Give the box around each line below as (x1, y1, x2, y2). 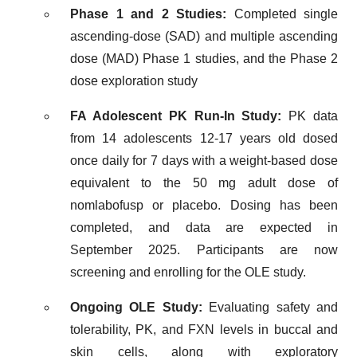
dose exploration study (70, 74, 198, 88)
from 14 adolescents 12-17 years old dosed (70, 131, 338, 145)
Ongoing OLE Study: (70, 300, 202, 314)
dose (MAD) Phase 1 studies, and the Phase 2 (70, 52, 338, 65)
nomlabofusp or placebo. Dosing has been (70, 198, 338, 212)
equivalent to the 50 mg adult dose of (70, 176, 338, 190)
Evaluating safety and (202, 300, 339, 314)
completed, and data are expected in (70, 221, 338, 234)
